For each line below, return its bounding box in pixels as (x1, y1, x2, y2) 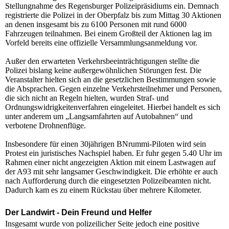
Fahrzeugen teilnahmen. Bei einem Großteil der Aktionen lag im (5, 29, 212, 38)
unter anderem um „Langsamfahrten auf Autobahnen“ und (5, 112, 193, 121)
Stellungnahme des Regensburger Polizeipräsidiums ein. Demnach (5, 2, 219, 11)
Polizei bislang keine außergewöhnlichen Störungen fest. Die (5, 66, 201, 75)
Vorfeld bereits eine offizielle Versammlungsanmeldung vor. (5, 38, 197, 48)
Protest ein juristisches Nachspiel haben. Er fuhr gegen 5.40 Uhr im (5, 149, 222, 158)
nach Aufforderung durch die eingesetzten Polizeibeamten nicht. (5, 176, 211, 186)
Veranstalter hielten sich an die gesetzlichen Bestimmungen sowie (5, 75, 216, 84)
